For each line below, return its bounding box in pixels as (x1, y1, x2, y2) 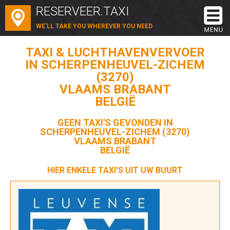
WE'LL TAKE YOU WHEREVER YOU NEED (36, 23, 152, 30)
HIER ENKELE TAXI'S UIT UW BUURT (47, 165, 183, 175)
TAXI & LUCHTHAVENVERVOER (25, 45, 205, 60)
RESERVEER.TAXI (36, 4, 129, 18)
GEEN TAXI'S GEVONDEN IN (57, 117, 173, 128)
